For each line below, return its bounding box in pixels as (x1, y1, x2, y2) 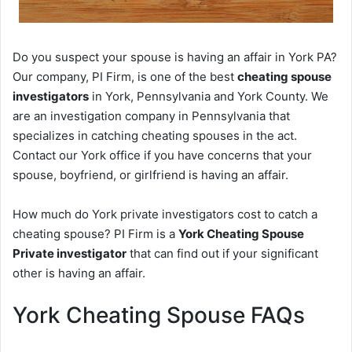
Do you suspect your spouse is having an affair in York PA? (13, 49, 337, 65)
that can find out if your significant (126, 246, 318, 262)
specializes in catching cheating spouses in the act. (13, 128, 297, 144)
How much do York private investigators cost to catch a (13, 207, 317, 222)
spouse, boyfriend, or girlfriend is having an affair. (13, 167, 288, 183)
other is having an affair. (13, 266, 145, 281)
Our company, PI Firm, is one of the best (13, 69, 237, 85)
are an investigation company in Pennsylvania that (13, 108, 290, 124)
